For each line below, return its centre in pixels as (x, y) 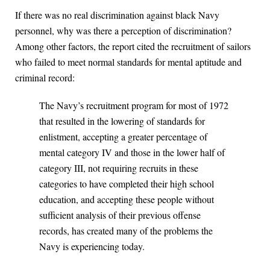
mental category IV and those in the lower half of (132, 152)
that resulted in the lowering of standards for (122, 121)
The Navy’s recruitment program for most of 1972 (134, 105)
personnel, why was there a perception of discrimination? (123, 31)
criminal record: (45, 78)
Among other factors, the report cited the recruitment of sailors (133, 46)
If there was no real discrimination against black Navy (117, 15)
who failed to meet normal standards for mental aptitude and (128, 62)
